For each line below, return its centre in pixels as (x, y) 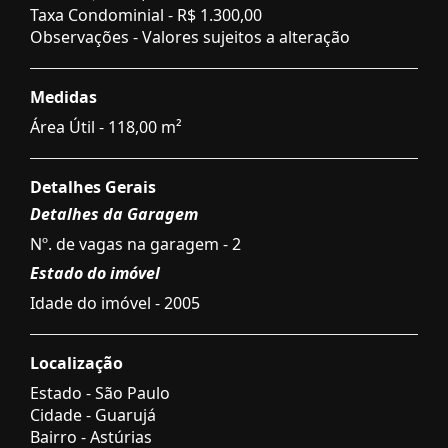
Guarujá (125, 414)
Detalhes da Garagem (114, 213)
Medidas (63, 96)
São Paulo (132, 392)
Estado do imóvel (95, 272)
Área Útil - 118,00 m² (106, 126)
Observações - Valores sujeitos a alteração (190, 36)
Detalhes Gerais (93, 186)
